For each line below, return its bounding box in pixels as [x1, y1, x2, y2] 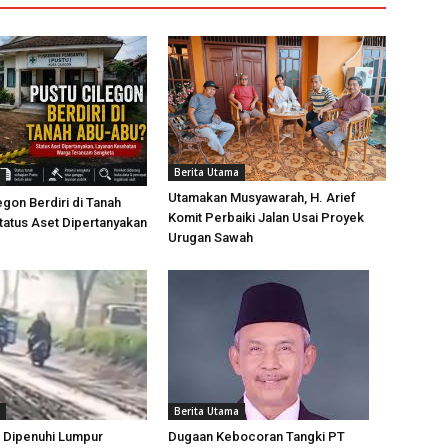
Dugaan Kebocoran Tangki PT [168, 429, 345, 444]
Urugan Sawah [168, 230, 253, 246]
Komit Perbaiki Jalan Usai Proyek [168, 210, 364, 226]
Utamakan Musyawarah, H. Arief [168, 190, 356, 206]
